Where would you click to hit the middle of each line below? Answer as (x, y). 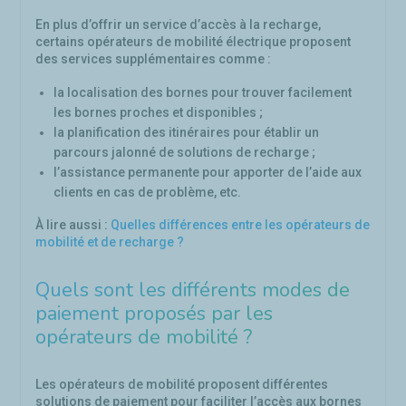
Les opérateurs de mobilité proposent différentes (182, 384)
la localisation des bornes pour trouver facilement (203, 92)
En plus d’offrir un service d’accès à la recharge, (178, 24)
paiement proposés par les (154, 314)
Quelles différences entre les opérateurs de (240, 225)
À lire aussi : (73, 225)
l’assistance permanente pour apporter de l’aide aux (208, 172)
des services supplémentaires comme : (153, 59)
